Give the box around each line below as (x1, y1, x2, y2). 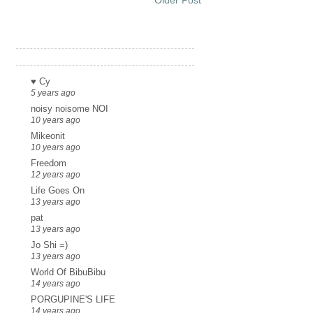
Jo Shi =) (31, 240, 68, 251)
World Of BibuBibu (31, 267, 105, 278)
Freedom (31, 158, 66, 169)
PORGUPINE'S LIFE (31, 294, 115, 305)
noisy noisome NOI (31, 103, 108, 115)
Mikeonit (31, 131, 65, 142)
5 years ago (31, 88, 75, 98)
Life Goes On (31, 185, 85, 196)
